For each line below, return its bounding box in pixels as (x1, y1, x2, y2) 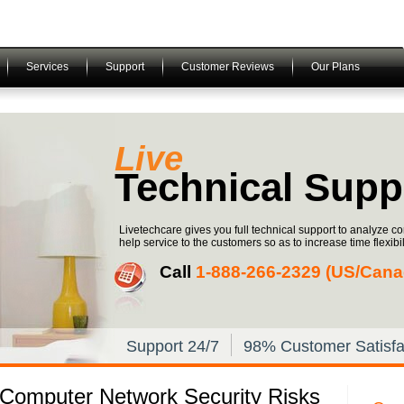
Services (26, 60, 69, 73)
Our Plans (311, 60, 360, 73)
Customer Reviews (181, 60, 274, 73)
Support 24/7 (126, 337, 219, 355)
